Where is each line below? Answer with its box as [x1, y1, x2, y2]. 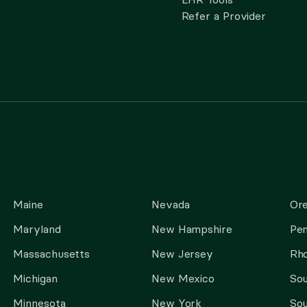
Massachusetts [13, 247, 90, 260]
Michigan [13, 271, 58, 285]
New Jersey [151, 247, 214, 260]
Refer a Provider [181, 9, 267, 23]
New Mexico [151, 271, 215, 285]
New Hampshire [151, 222, 232, 236]
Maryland [13, 222, 61, 236]
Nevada [151, 197, 190, 211]
